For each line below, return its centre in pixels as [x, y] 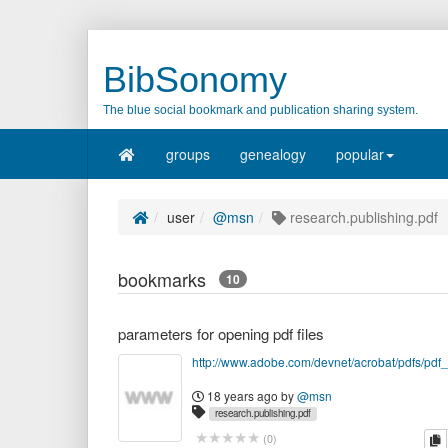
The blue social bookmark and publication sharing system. [260, 110]
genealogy [272, 154]
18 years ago [242, 395]
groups [187, 154]
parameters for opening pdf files [221, 333]
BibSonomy [195, 79]
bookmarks [167, 279]
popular [359, 154]
